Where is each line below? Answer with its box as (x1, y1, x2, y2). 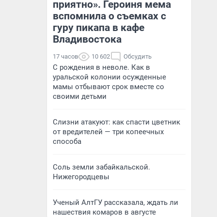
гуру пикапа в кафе (53, 22, 144, 33)
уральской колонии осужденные (53, 73, 166, 81)
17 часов (53, 53, 78, 60)
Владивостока (53, 33, 122, 45)
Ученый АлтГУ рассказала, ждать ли (53, 198, 178, 207)
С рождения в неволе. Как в (53, 63, 150, 72)
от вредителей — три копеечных (53, 127, 164, 136)
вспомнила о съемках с (53, 10, 166, 22)
